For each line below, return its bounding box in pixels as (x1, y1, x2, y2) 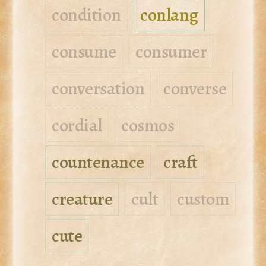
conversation (52, 77, 145, 101)
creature (52, 187, 113, 211)
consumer (135, 40, 207, 64)
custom (177, 187, 230, 211)
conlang (140, 3, 198, 27)
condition (52, 3, 121, 27)
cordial (52, 113, 102, 138)
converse (163, 77, 227, 101)
